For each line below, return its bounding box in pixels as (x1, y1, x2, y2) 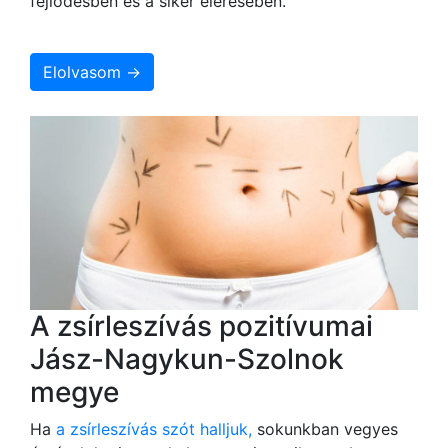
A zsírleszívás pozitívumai (30, 308, 373, 343)
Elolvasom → (43, 61, 141, 82)
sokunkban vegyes (252, 418, 398, 439)
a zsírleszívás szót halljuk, (56, 418, 252, 439)
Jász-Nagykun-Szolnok (30, 341, 344, 376)
